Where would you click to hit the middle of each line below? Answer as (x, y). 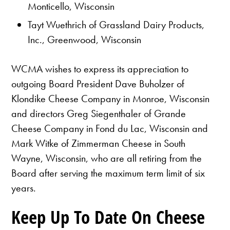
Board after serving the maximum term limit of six (108, 173)
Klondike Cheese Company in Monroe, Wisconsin (111, 99)
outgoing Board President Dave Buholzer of (98, 84)
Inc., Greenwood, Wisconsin (85, 40)
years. (24, 188)
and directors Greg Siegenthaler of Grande (99, 114)
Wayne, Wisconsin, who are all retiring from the (107, 158)
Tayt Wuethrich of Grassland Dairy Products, (116, 25)
